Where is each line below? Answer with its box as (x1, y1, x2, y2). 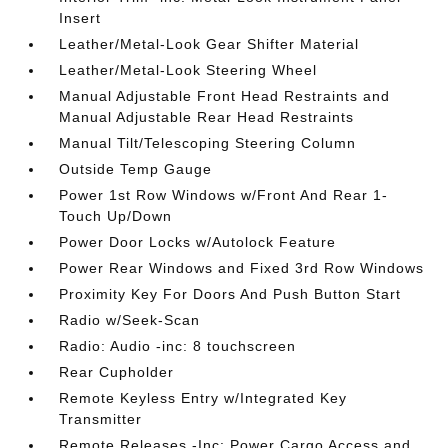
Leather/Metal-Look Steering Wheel (59, 61, 318, 78)
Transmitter (59, 410, 143, 427)
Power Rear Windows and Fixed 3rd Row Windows (59, 259, 425, 276)
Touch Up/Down (59, 207, 173, 224)
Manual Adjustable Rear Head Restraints (59, 108, 355, 125)
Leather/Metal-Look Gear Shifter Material (59, 35, 360, 52)
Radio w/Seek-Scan (59, 311, 201, 328)
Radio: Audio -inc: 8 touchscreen (59, 337, 297, 354)
